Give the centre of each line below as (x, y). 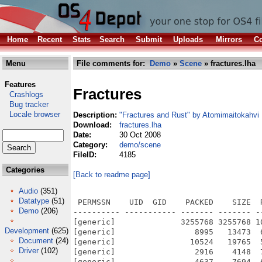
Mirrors (229, 39)
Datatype (34, 201)
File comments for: (112, 63)
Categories (24, 170)
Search (112, 39)
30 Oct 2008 (140, 135)
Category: (92, 145)
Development (27, 231)
